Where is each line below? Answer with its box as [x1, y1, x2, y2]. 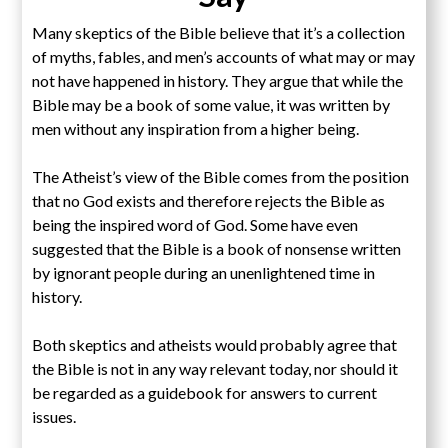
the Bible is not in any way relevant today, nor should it [32, 359, 399, 379]
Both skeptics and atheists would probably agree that [32, 335, 398, 355]
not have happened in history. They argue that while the [32, 71, 404, 91]
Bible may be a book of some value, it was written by [32, 95, 391, 115]
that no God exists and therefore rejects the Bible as [32, 191, 386, 211]
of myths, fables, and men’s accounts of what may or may [32, 47, 416, 67]
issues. [32, 407, 77, 427]
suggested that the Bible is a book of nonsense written [32, 239, 402, 259]
